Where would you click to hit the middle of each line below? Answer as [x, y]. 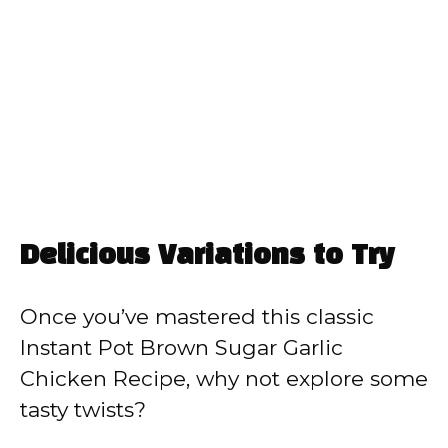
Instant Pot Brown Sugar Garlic [181, 347]
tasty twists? [83, 409]
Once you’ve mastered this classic [197, 316]
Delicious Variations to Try [207, 256]
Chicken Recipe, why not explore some [224, 378]
